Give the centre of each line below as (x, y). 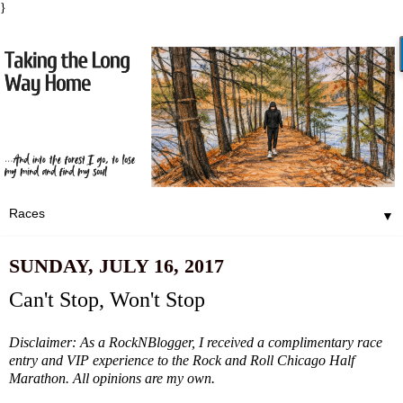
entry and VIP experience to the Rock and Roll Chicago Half (182, 361)
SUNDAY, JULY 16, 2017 (116, 266)
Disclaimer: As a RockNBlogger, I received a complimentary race (196, 343)
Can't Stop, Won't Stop (107, 300)
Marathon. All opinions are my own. (112, 379)
